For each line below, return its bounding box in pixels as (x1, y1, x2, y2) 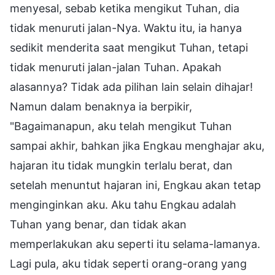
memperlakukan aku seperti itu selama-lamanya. (10, 237, 260, 250)
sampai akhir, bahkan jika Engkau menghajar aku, (10, 139, 265, 152)
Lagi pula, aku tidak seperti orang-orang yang (10, 257, 247, 270)
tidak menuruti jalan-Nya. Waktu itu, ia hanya (10, 21, 242, 34)
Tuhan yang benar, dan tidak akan (10, 217, 187, 231)
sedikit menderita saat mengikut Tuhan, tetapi (10, 41, 248, 54)
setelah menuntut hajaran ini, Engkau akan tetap (10, 178, 261, 192)
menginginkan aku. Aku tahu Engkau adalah (10, 198, 236, 211)
